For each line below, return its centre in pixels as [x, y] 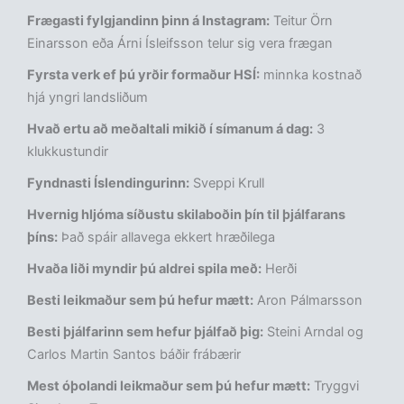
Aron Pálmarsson [308, 301]
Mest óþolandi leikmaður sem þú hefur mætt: [169, 386]
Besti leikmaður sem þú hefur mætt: [140, 301]
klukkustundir [68, 152]
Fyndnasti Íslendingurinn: [108, 184]
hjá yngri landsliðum [87, 98]
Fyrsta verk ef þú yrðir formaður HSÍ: [143, 75]
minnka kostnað [311, 75]
